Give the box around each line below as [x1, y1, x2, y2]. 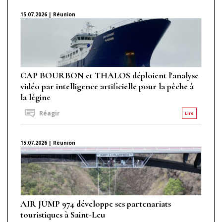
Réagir [38, 109, 60, 118]
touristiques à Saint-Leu [20, 209, 105, 220]
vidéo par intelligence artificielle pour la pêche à [20, 80, 194, 92]
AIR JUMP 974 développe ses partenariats [20, 198, 171, 209]
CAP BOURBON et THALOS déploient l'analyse [20, 69, 199, 81]
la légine [20, 91, 51, 103]
